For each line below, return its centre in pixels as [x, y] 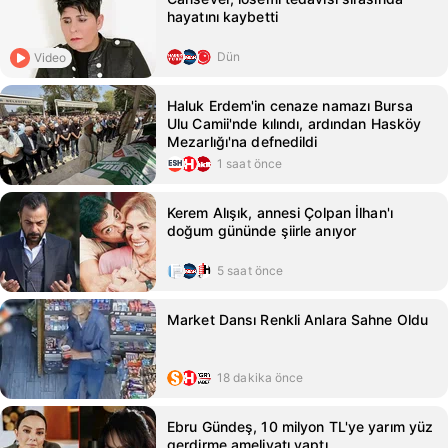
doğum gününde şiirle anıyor [262, 230]
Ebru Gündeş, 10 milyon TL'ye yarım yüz [300, 426]
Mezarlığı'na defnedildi [242, 141]
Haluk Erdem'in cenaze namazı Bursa [290, 105]
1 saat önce [250, 163]
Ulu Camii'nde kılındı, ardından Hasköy [294, 123]
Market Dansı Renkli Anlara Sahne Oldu [298, 319]
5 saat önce [250, 270]
